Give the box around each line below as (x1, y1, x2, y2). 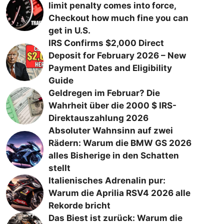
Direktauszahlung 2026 (48, 113, 148, 123)
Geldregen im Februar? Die (48, 88, 160, 98)
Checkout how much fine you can (48, 13, 188, 23)
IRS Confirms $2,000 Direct (48, 38, 164, 48)
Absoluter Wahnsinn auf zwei (48, 125, 173, 135)
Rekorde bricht (48, 200, 110, 210)
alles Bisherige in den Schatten (48, 150, 179, 160)
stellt (48, 163, 70, 173)
